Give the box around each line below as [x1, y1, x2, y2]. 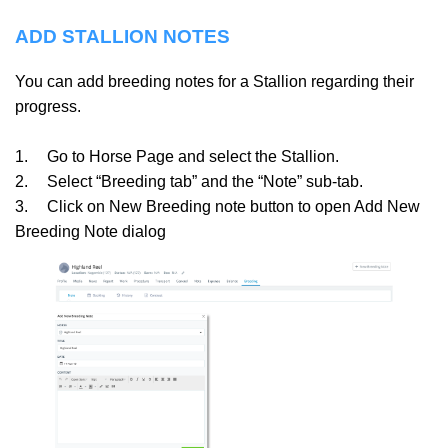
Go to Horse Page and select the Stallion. [47, 148, 339, 166]
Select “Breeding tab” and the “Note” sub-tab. [47, 173, 363, 191]
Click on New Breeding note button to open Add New [47, 198, 420, 216]
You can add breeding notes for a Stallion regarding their [15, 73, 414, 91]
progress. [15, 98, 81, 116]
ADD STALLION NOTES [15, 25, 230, 47]
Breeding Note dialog [15, 223, 166, 241]
